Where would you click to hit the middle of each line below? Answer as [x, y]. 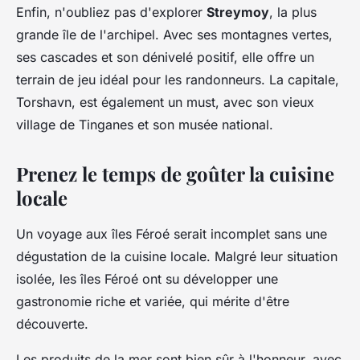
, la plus [293, 12]
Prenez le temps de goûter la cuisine [175, 173]
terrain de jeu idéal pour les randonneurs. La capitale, [178, 79]
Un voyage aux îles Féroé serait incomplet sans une [172, 233]
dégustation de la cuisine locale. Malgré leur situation [177, 256]
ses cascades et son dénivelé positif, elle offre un [165, 57]
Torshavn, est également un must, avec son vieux [165, 102]
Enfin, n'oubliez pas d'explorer [111, 12]
